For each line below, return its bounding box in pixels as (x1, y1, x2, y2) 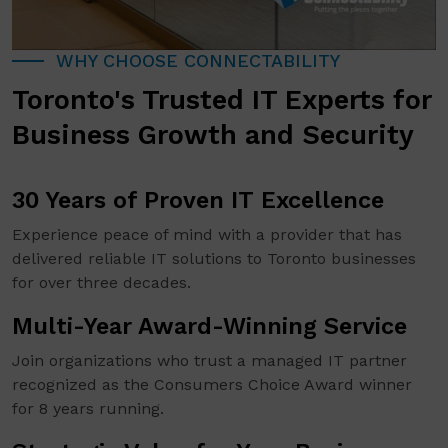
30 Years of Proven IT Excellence (12, 186, 384, 215)
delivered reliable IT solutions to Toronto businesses (12, 249, 416, 269)
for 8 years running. (12, 399, 164, 419)
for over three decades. (12, 273, 191, 293)
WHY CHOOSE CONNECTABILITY (56, 50, 340, 72)
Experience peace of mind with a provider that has (12, 225, 402, 245)
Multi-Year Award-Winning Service (12, 312, 407, 341)
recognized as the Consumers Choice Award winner (12, 375, 412, 395)
